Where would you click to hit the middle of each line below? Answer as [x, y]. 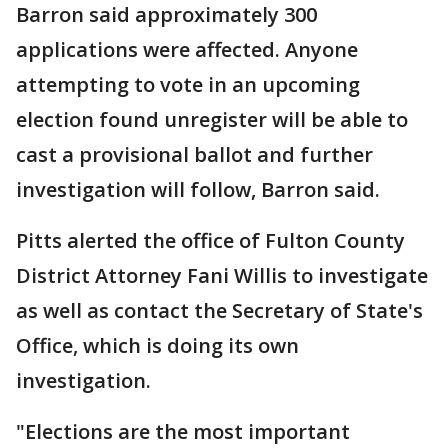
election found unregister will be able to [212, 119]
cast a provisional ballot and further [194, 154]
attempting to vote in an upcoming [188, 84]
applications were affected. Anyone [187, 49]
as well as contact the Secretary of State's [219, 310]
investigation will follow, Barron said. [198, 189]
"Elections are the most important [183, 431]
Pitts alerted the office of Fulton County [210, 240]
